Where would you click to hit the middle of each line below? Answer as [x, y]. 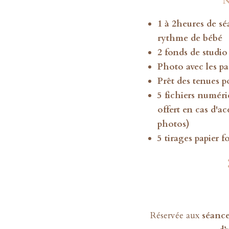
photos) [173, 124]
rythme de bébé [190, 38]
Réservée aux [176, 215]
